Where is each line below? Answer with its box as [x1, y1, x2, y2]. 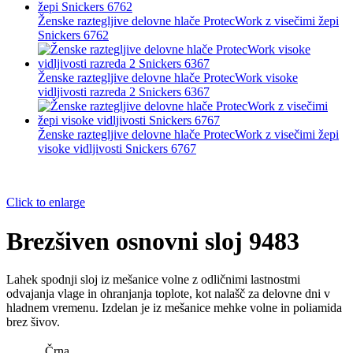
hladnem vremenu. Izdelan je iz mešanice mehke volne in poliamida [6, 301, 342, 315]
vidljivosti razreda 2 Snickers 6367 [38, 85, 210, 99]
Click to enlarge [6, 195, 85, 210]
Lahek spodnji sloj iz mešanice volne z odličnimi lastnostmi [6, 273, 300, 287]
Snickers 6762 [38, 28, 109, 43]
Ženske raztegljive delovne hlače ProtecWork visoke [38, 71, 298, 85]
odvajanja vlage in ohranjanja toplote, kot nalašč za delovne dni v [6, 287, 330, 301]
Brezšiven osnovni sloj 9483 [6, 226, 299, 255]
